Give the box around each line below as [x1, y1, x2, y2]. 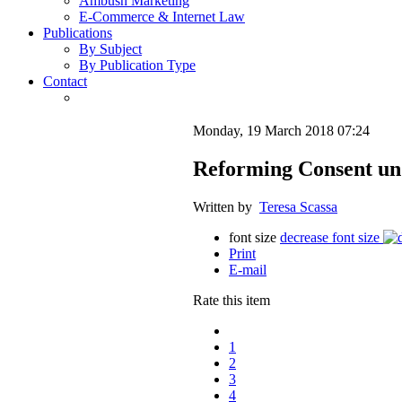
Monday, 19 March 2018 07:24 [193, 123, 370, 139]
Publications [43, 25, 112, 41]
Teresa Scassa [259, 199, 337, 215]
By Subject [79, 41, 142, 57]
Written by [193, 199, 259, 215]
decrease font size [280, 230, 380, 246]
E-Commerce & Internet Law [79, 9, 245, 25]
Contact [43, 74, 87, 90]
